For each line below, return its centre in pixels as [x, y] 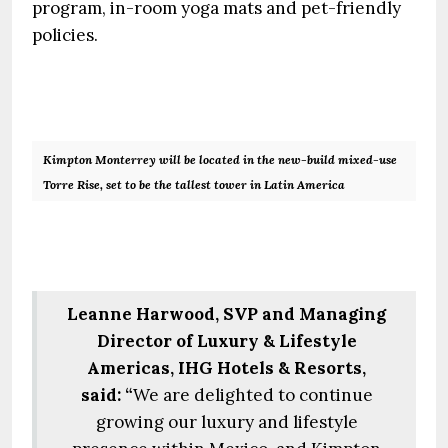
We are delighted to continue [252, 395]
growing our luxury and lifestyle [226, 422]
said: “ [106, 395]
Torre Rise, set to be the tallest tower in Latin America [194, 184]
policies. [65, 35]
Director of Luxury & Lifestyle [226, 341]
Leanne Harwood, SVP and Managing [226, 314]
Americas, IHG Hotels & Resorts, [226, 368]
